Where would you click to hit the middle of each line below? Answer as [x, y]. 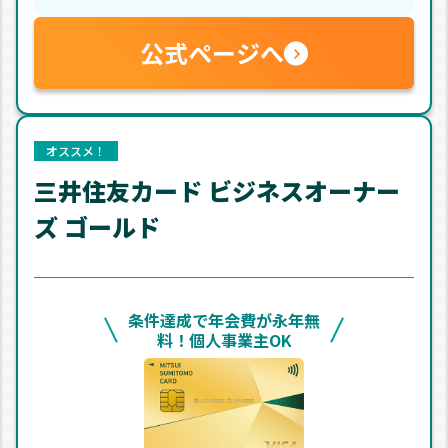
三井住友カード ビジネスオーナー [217, 190]
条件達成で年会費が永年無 [224, 319]
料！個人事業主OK [224, 339]
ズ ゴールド [97, 226]
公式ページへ [212, 52]
